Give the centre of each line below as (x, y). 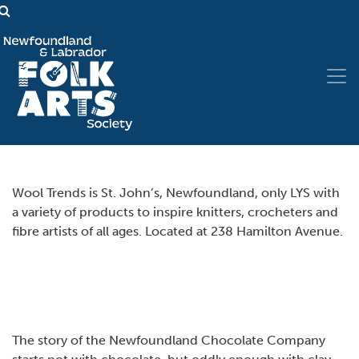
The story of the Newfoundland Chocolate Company (169, 341)
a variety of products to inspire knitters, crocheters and (175, 212)
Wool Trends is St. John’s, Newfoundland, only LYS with (176, 193)
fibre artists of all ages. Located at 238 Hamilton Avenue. (177, 232)
